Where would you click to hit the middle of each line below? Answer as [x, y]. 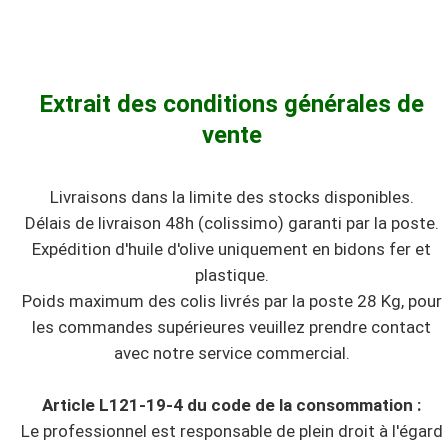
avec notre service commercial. [231, 352]
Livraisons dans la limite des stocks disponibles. [231, 196]
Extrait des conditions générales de [231, 103]
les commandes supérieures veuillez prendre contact [231, 326]
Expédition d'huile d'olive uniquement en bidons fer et [231, 248]
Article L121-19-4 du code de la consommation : [231, 404]
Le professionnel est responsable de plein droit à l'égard [231, 430]
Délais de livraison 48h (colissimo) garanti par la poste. [231, 222]
